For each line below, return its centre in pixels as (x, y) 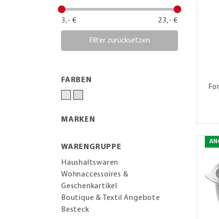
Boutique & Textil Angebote (111, 198)
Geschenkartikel (89, 186)
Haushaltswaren (90, 163)
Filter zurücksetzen (120, 40)
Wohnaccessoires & (95, 174)
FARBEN (77, 80)
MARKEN (78, 120)
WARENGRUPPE (91, 147)
